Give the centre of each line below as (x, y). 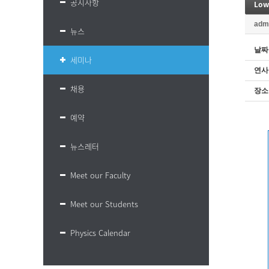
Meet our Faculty (100, 175)
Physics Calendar (100, 233)
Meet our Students (104, 204)
